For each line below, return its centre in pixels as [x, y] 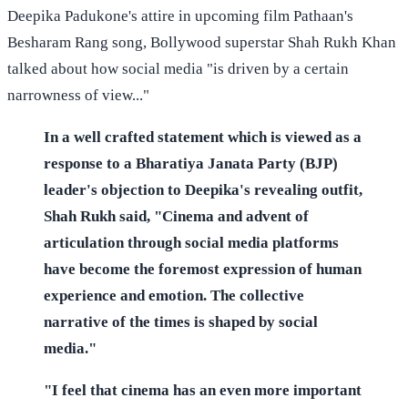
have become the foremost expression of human [203, 269]
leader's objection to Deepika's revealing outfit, [203, 189]
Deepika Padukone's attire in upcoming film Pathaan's [180, 15]
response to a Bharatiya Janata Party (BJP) [191, 163]
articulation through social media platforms [191, 242]
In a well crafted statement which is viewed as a [203, 137]
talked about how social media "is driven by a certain [178, 68]
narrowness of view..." [78, 95]
